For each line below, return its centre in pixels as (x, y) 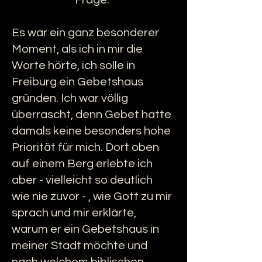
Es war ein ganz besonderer (85, 33)
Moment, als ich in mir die (77, 49)
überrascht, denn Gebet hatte (92, 115)
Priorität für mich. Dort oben (85, 147)
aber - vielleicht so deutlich (82, 180)
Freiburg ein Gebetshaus (77, 82)
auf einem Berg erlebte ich (82, 164)
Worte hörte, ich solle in (73, 65)
